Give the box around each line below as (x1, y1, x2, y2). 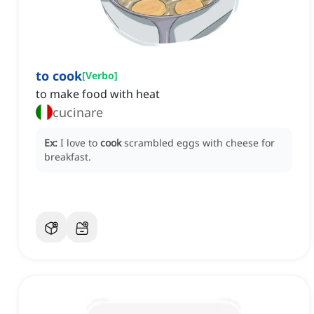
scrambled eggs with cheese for (124, 136, 275, 150)
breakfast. (44, 150, 91, 164)
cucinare (53, 104, 103, 121)
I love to (60, 136, 100, 150)
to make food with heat (36, 86, 160, 102)
